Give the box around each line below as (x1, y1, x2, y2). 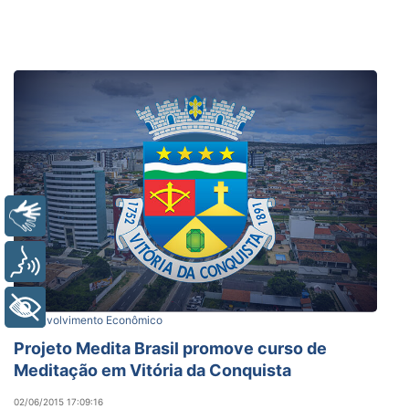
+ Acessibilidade (59, 298, 173, 317)
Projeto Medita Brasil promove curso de (14, 338, 327, 358)
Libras (59, 206, 101, 225)
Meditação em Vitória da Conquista (14, 360, 291, 380)
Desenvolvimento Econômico (14, 312, 163, 327)
